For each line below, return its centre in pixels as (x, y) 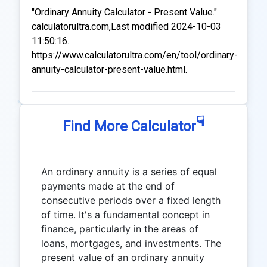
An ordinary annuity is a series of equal (129, 172)
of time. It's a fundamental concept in (125, 215)
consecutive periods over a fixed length (131, 200)
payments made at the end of (108, 186)
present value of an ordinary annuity (123, 257)
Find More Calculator (129, 126)
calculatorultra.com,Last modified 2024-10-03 (126, 27)
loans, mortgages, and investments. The (131, 243)
